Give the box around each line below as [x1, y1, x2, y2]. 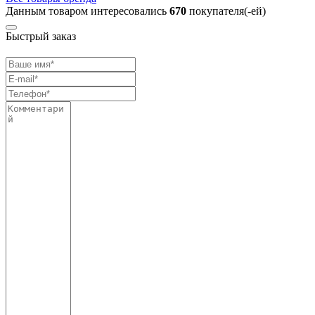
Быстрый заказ [6, 30, 76, 42]
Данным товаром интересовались [6, 4, 169, 17]
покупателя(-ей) [186, 4, 266, 17]
